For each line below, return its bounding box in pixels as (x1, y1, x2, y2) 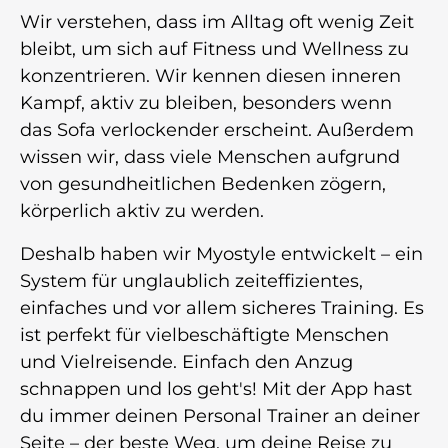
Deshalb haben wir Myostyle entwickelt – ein (20, 242, 423, 265)
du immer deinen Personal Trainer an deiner (20, 404, 420, 427)
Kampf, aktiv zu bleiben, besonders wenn (20, 91, 392, 114)
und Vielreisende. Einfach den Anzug (20, 350, 353, 373)
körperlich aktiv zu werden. (20, 199, 264, 222)
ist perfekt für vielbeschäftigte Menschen (20, 323, 389, 346)
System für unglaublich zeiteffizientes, (20, 269, 363, 292)
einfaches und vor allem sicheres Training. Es (20, 296, 424, 319)
